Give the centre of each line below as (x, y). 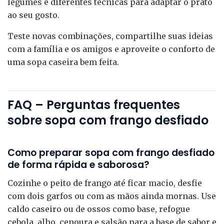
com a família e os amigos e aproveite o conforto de (111, 49)
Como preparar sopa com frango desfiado (111, 152)
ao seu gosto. (33, 15)
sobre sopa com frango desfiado (108, 120)
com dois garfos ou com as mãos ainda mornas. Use (112, 196)
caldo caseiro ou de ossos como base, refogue (99, 209)
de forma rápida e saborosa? (78, 164)
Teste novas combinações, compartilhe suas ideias (110, 36)
